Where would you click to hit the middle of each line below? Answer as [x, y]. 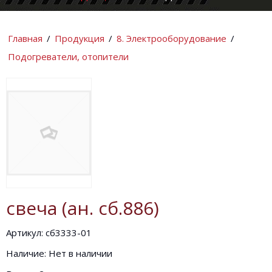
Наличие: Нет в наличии [59, 253]
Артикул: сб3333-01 [49, 232]
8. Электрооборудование [172, 39]
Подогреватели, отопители [68, 57]
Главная [25, 39]
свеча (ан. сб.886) [83, 208]
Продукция [80, 39]
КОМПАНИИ [33, 26]
